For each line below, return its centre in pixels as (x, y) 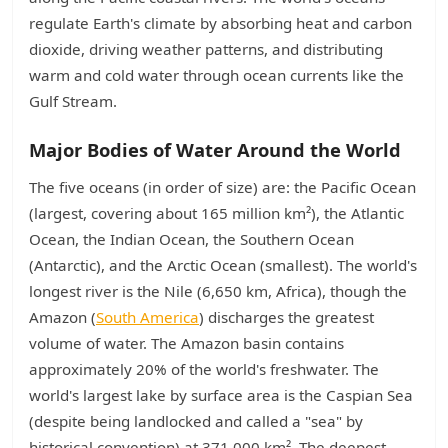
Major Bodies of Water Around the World (215, 149)
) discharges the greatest (286, 317)
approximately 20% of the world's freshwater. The (204, 369)
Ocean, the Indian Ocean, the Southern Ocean (191, 239)
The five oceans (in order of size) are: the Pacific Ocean (222, 187)
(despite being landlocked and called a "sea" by (196, 421)
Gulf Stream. (73, 101)
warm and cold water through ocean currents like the (216, 75)
